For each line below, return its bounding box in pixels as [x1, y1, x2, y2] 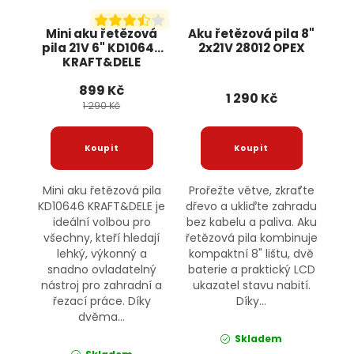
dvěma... [78, 309, 126, 326]
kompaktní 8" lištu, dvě [189, 246, 314, 262]
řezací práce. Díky [52, 293, 151, 310]
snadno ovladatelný [47, 262, 156, 278]
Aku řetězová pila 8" [188, 25, 315, 43]
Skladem [232, 332, 283, 346]
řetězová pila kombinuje [185, 230, 318, 247]
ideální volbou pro [52, 214, 151, 231]
